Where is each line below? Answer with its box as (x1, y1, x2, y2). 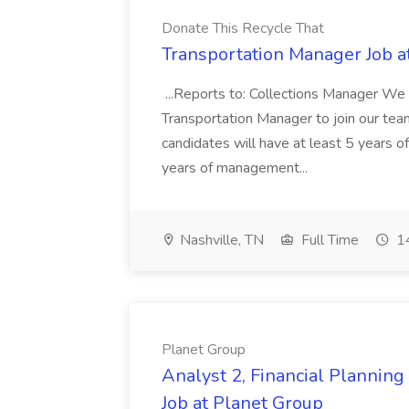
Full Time (298, 230, 359, 250)
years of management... (162, 158, 311, 178)
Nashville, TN (176, 230, 264, 250)
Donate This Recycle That (162, 18, 324, 38)
